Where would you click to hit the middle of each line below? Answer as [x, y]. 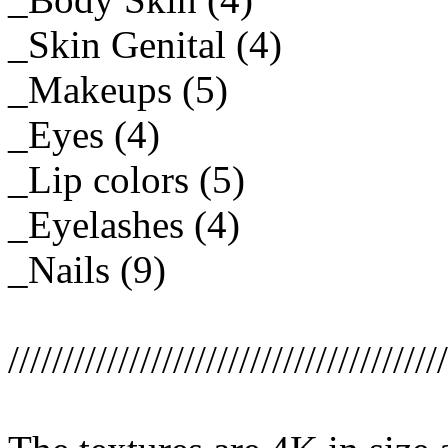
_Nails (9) [87, 270]
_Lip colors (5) [126, 180]
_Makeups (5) [118, 90]
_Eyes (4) [84, 135]
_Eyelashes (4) [124, 225]
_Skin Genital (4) [145, 45]
